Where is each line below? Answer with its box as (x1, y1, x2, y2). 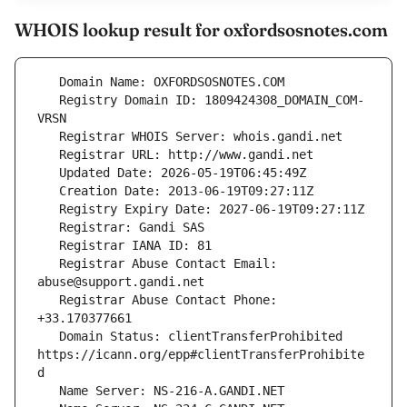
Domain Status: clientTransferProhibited (37, 329, 59, 344)
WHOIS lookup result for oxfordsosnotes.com (15, 18, 388, 42)
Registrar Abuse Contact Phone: (37, 293, 59, 308)
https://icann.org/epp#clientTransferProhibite (37, 347, 364, 362)
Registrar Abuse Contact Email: (37, 256, 59, 272)
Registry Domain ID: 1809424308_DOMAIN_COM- (37, 93, 59, 108)
